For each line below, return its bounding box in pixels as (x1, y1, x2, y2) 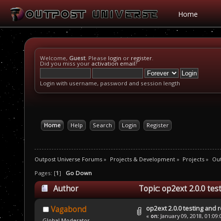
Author (53, 184, 78, 194)
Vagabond (50, 204, 86, 215)
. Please (85, 54, 108, 62)
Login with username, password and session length (40, 79, 180, 87)
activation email (91, 60, 135, 67)
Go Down (66, 169, 92, 177)
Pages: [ (35, 169, 56, 177)
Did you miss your (40, 60, 91, 67)
